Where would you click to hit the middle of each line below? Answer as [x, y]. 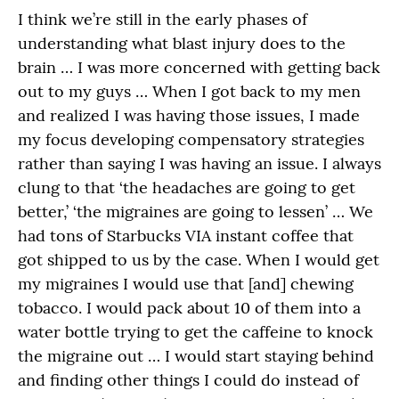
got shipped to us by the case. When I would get [199, 260]
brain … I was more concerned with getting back [199, 67]
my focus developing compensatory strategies [191, 139]
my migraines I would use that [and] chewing [186, 284]
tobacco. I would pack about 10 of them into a [189, 308]
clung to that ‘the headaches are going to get [187, 187]
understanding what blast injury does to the [182, 43]
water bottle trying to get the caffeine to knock [195, 332]
